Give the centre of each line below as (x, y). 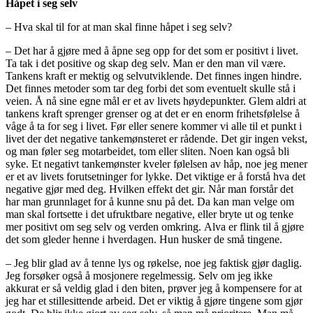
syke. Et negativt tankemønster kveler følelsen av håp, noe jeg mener (156, 163)
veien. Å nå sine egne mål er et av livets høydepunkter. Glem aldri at (156, 101)
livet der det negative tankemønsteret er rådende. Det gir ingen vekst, (156, 138)
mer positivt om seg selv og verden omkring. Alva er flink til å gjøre (155, 226)
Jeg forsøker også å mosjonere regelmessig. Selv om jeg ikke (139, 275)
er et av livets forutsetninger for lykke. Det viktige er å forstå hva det (155, 176)
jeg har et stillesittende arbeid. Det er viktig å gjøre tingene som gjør (154, 300)
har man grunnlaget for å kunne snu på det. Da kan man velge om (150, 201)
